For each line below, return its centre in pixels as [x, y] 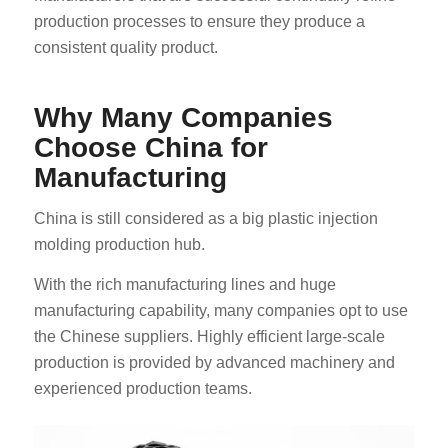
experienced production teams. [142, 388]
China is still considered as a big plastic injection [205, 219]
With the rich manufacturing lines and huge [184, 284]
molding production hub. [119, 245]
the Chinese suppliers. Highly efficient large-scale [209, 336]
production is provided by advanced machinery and [214, 362]
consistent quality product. [125, 47]
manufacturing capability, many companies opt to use [220, 310]
